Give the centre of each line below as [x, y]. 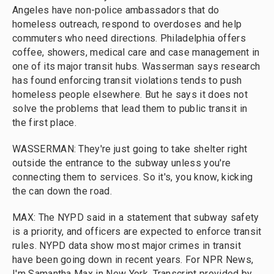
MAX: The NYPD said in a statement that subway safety [136, 217]
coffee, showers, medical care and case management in [136, 52]
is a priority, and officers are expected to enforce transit [137, 231]
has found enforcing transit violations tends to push [127, 80]
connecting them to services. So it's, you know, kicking [133, 177]
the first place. [45, 123]
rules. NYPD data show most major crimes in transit [127, 246]
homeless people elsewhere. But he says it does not [130, 94]
